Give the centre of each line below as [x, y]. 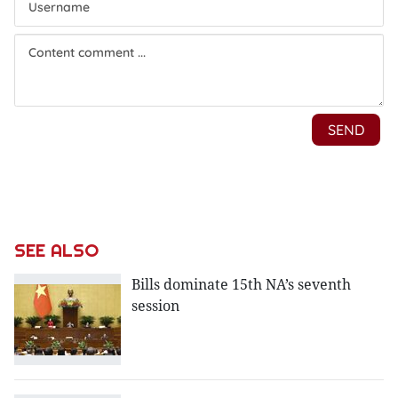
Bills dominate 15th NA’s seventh [241, 284]
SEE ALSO [56, 251]
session [155, 306]
